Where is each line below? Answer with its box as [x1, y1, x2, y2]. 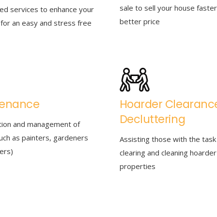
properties [119, 161, 155, 171]
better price [119, 16, 160, 26]
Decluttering [119, 111, 186, 127]
